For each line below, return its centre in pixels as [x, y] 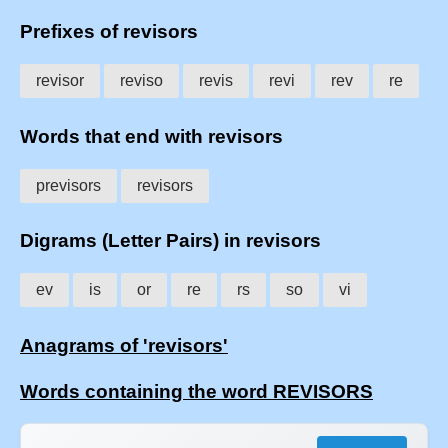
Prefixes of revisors [109, 32]
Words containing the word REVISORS [196, 391]
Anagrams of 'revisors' [124, 345]
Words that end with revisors [151, 136]
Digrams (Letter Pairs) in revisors [170, 241]
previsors [68, 185]
